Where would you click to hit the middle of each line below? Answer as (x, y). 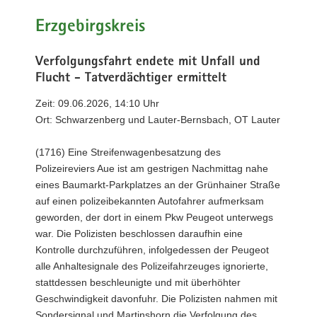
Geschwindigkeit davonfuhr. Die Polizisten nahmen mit (156, 298)
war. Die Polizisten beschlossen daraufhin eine (139, 233)
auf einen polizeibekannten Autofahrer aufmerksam (150, 201)
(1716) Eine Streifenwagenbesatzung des (128, 152)
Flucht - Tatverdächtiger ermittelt (131, 79)
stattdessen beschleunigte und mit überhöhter (138, 282)
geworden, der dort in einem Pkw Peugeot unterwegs (154, 217)
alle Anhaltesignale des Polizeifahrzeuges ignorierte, (152, 266)
